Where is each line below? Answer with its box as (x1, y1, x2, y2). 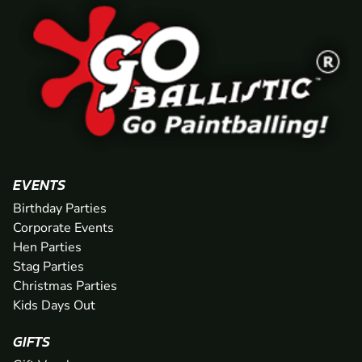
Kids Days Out (13, 297, 95, 315)
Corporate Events (13, 219, 114, 238)
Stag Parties (13, 258, 84, 276)
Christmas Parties (13, 277, 117, 296)
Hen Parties (13, 238, 82, 257)
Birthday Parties (13, 200, 107, 218)
